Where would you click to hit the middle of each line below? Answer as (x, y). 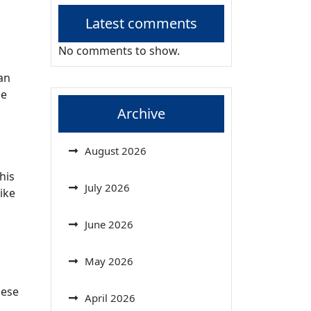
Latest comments (141, 23)
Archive (141, 113)
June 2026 (109, 224)
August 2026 (116, 150)
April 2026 (110, 297)
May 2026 (109, 261)
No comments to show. (119, 50)
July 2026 (107, 187)
